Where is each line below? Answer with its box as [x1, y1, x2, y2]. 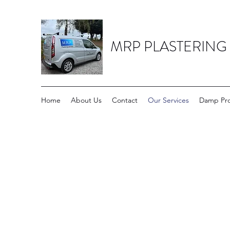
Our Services [148, 95, 189, 105]
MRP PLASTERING [110, 36, 227, 57]
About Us [71, 95, 102, 105]
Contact [112, 95, 138, 105]
